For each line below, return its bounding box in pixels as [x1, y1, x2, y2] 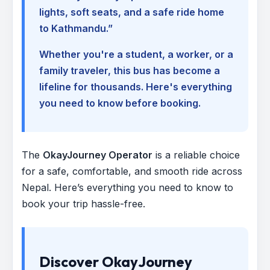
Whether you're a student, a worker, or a [39, 48, 233, 60]
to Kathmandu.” [39, 22, 113, 34]
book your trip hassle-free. [22, 197, 145, 210]
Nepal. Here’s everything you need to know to [22, 181, 233, 193]
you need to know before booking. [39, 96, 201, 109]
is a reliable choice [152, 148, 240, 161]
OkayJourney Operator [43, 148, 152, 161]
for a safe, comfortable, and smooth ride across [22, 165, 242, 177]
